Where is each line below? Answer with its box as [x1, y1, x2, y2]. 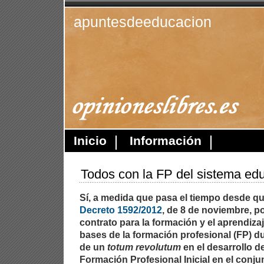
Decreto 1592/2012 [80, 204, 162, 215]
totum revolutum [107, 242, 181, 252]
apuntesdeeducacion [74, 14, 212, 30]
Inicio [74, 134, 107, 148]
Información [130, 134, 202, 148]
